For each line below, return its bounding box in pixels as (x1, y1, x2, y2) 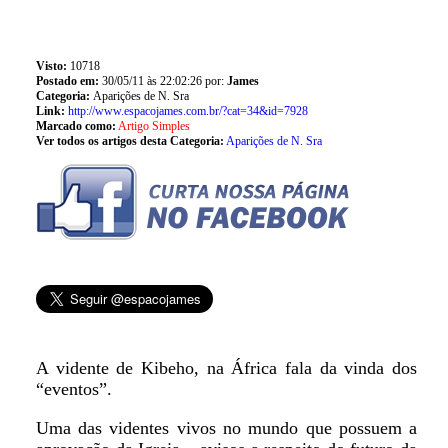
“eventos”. (35, 379, 112, 399)
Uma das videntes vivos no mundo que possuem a (35, 418, 418, 438)
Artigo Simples (117, 119, 190, 133)
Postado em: (35, 74, 102, 88)
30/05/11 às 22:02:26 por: (101, 74, 227, 88)
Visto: (35, 59, 67, 73)
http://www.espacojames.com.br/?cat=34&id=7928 (67, 104, 308, 118)
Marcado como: (35, 119, 116, 133)
